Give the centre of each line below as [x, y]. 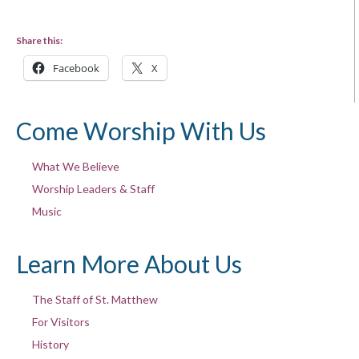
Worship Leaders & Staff [93, 188]
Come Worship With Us [141, 130]
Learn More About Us [129, 263]
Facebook [76, 68]
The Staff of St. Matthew [95, 299]
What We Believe [75, 166]
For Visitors [61, 321]
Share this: [39, 40]
